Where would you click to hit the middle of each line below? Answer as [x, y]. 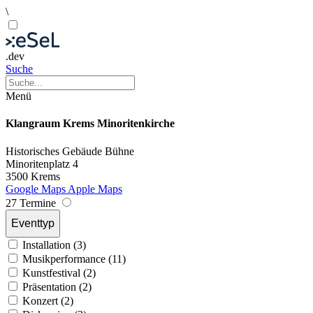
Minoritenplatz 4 [42, 163]
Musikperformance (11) [74, 259]
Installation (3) [54, 245]
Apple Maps [95, 189]
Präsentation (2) [57, 286]
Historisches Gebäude [55, 151]
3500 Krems [33, 176]
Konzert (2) [48, 300]
